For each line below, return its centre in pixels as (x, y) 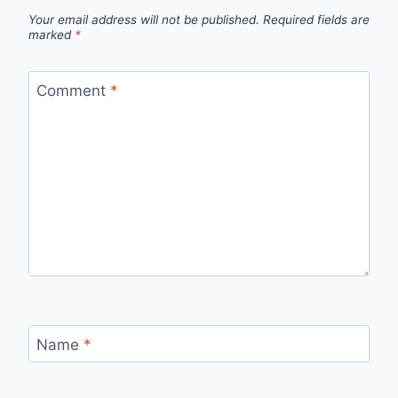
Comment (73, 90)
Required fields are (316, 19)
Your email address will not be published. (144, 19)
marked (52, 34)
